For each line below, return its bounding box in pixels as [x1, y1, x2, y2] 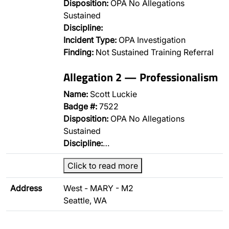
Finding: [63, 47, 94, 57]
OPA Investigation [117, 35, 186, 45]
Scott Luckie [88, 89, 137, 99]
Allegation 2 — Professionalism [63, 68, 218, 85]
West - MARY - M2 [63, 183, 133, 193]
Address [10, 183, 42, 193]
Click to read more [67, 161, 138, 171]
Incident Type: [63, 35, 117, 45]
